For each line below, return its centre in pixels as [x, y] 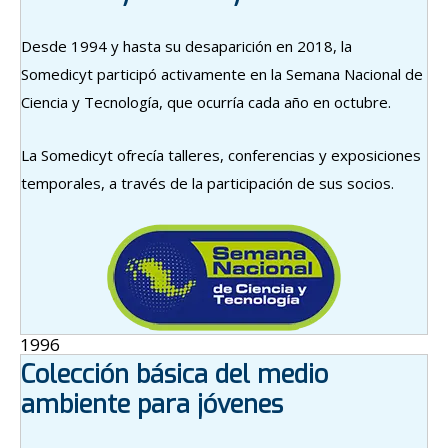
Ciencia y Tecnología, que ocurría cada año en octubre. [206, 102]
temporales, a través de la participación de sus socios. [207, 183]
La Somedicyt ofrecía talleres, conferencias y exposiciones [221, 155]
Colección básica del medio [174, 375]
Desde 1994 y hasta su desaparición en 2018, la [186, 46]
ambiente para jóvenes [152, 405]
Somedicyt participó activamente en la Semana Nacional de [222, 74]
